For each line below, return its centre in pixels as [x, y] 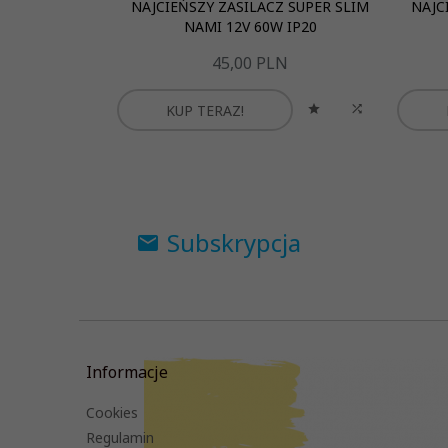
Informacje [127, 371]
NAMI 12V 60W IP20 [250, 26]
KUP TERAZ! [205, 110]
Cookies [112, 412]
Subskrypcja [234, 242]
